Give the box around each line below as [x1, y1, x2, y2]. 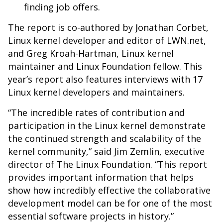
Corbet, [174, 21, 209, 33]
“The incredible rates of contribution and [8, 107, 185, 118]
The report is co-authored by [8, 21, 135, 33]
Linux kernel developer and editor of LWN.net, [8, 34, 206, 46]
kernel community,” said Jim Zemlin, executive [8, 145, 205, 157]
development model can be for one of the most [8, 197, 212, 209]
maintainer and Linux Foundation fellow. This [8, 60, 202, 72]
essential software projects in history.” [8, 210, 174, 222]
